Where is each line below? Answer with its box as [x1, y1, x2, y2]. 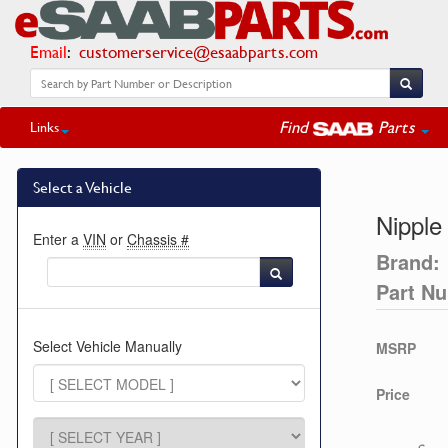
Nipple [376, 207, 442, 242]
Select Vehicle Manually [33, 336, 182, 356]
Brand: [376, 247, 440, 276]
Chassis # [127, 229, 189, 249]
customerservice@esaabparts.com [79, 39, 318, 64]
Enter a [33, 229, 83, 249]
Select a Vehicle [33, 176, 132, 198]
